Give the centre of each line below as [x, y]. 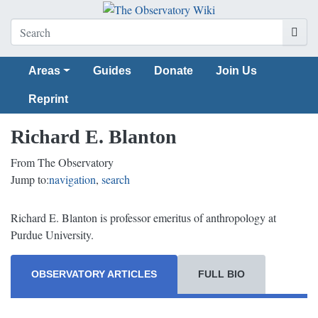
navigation [72, 180]
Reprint [48, 99]
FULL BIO [221, 274]
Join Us [236, 71]
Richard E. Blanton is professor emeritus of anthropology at [143, 218]
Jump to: [30, 180]
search [116, 180]
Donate [173, 71]
